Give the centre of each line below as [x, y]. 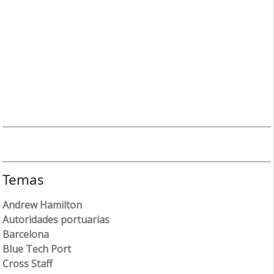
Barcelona [26, 234]
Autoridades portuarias [56, 219]
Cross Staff [28, 263]
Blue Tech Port [37, 249]
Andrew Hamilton [43, 205]
